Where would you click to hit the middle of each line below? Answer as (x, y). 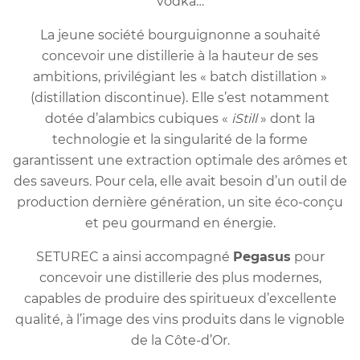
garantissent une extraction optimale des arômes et (180, 161)
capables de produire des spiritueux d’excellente (180, 299)
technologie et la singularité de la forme (180, 140)
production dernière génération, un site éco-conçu (180, 202)
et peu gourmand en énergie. (180, 223)
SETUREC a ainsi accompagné (134, 257)
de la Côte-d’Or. (180, 341)
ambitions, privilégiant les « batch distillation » (180, 77)
